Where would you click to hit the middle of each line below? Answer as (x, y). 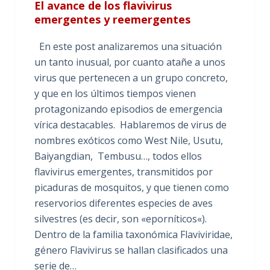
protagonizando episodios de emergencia (128, 109)
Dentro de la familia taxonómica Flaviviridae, (133, 234)
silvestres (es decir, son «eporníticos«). (120, 218)
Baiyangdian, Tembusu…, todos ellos (118, 156)
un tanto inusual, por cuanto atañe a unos (130, 62)
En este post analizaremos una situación (128, 46)
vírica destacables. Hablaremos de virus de (130, 124)
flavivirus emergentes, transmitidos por (123, 171)
